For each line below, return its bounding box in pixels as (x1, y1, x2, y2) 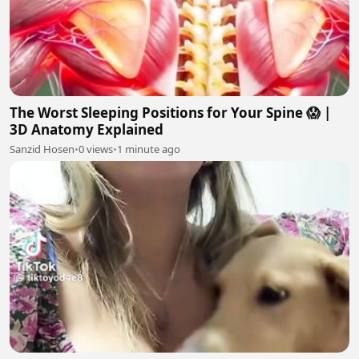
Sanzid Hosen (10, 142, 75, 157)
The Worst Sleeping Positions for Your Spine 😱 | (10, 103, 331, 123)
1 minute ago (117, 142, 180, 157)
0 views (79, 142, 113, 157)
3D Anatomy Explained (10, 120, 163, 139)
